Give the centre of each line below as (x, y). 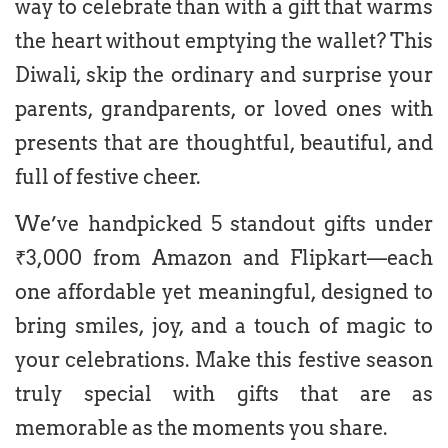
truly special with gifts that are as (224, 394)
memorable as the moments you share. (201, 428)
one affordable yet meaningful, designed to (224, 292)
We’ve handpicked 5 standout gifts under (224, 224)
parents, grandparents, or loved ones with (224, 109)
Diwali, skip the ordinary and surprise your (224, 75)
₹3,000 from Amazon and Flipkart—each (224, 258)
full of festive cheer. (107, 177)
